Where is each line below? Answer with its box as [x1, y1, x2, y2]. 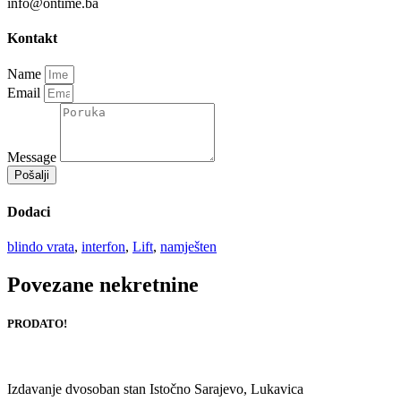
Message [7, 149, 60, 166]
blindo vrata [7, 238, 74, 254]
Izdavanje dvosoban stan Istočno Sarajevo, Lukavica [7, 381, 303, 397]
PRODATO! [7, 317, 67, 331]
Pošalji [14, 168, 49, 183]
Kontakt [7, 30, 57, 47]
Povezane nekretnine [7, 272, 199, 296]
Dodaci [7, 203, 50, 219]
